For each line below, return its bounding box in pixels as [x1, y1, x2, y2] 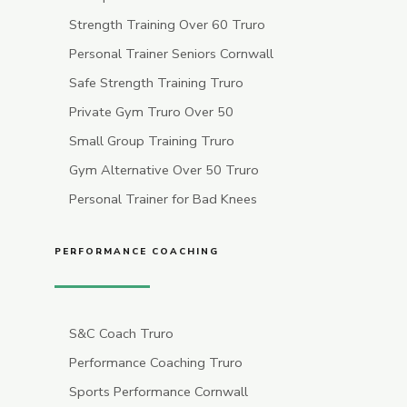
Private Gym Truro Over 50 [69, 103, 234, 122]
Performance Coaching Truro [69, 353, 243, 372]
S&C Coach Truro [69, 324, 174, 343]
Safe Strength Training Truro [69, 74, 244, 93]
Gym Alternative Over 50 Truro [69, 161, 260, 180]
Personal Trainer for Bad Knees [69, 190, 258, 209]
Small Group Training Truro [69, 132, 235, 151]
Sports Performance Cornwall [69, 382, 249, 402]
